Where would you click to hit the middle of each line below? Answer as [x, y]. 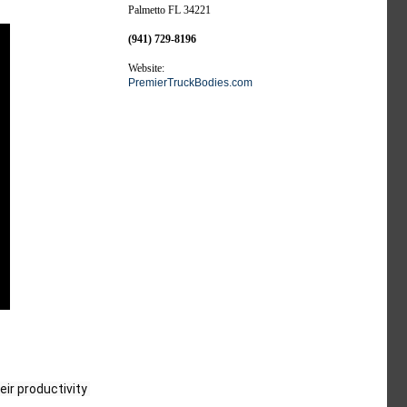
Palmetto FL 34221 [169, 10]
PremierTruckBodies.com [190, 83]
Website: [146, 68]
